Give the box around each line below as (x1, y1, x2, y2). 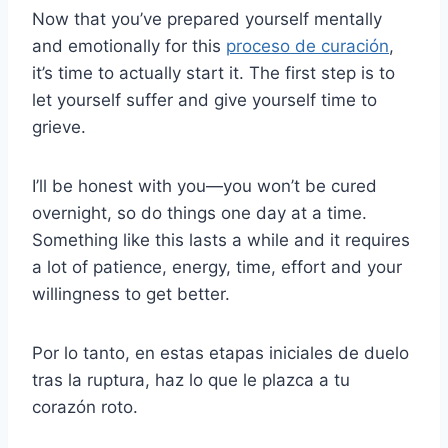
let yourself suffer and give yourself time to (32, 90, 377, 111)
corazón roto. (32, 397, 138, 418)
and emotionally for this (32, 36, 226, 57)
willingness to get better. (32, 284, 230, 305)
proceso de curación (226, 36, 389, 57)
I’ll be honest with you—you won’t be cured (32, 176, 377, 197)
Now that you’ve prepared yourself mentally (32, 9, 382, 30)
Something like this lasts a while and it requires (32, 230, 410, 251)
